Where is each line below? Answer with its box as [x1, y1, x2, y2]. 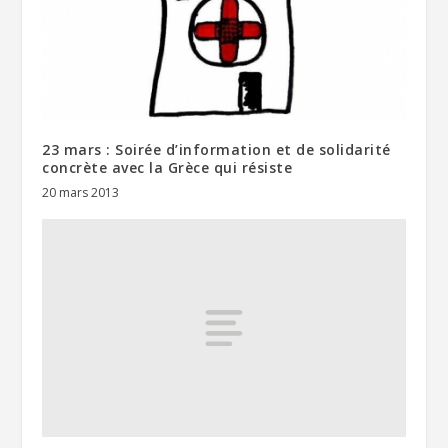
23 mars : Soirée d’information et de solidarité [42, 140, 391, 160]
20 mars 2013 [42, 184, 120, 202]
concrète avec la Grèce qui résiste [42, 158, 293, 178]
